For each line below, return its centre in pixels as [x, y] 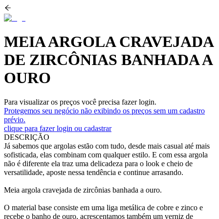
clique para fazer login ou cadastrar [58, 128]
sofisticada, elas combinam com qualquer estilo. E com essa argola [106, 154]
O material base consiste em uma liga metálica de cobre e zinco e [103, 207]
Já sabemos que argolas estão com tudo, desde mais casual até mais [107, 146]
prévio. [15, 119]
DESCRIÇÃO [27, 137]
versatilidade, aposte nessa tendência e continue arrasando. [94, 172]
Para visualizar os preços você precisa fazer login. [80, 102]
